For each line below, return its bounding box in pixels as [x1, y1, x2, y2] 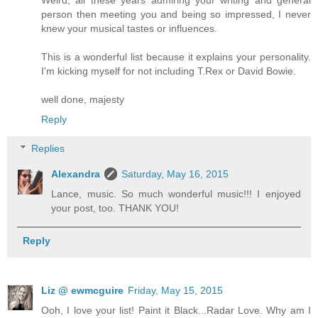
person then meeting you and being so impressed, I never [41, 8, 311, 20]
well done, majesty [41, 93, 124, 105]
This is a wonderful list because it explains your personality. [41, 50, 311, 62]
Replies [31, 143, 65, 155]
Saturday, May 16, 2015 [121, 168, 229, 180]
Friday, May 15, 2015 [128, 284, 223, 296]
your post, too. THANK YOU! [51, 202, 180, 214]
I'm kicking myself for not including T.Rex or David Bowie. [41, 65, 296, 77]
